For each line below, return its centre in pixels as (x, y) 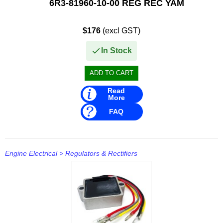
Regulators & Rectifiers (101, 153)
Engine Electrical (31, 153)
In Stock (116, 50)
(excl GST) (120, 30)
